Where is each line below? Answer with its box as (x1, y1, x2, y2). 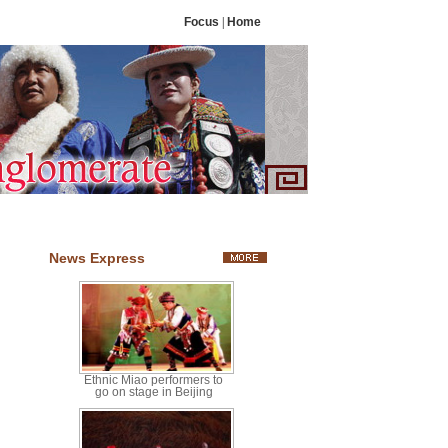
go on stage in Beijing (94, 385, 213, 399)
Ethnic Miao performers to (84, 373, 223, 387)
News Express (49, 250, 145, 266)
